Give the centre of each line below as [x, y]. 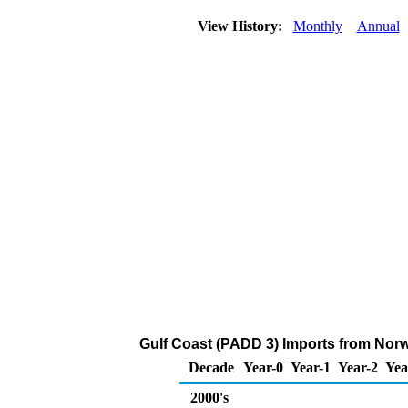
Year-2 [358, 367]
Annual [378, 26]
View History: [241, 26]
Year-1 [311, 367]
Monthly [317, 26]
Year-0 [263, 367]
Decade [211, 367]
